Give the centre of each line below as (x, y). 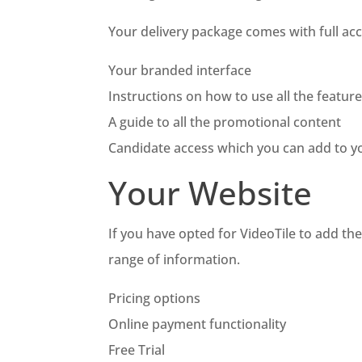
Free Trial (137, 349)
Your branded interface (180, 70)
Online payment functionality (198, 324)
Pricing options (155, 298)
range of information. (175, 259)
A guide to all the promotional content (225, 122)
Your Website (210, 192)
